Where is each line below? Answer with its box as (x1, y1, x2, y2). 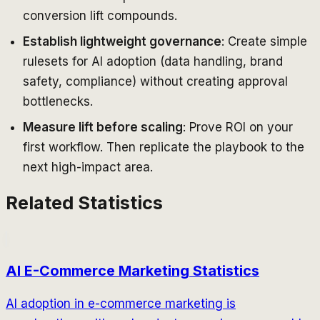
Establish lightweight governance (23, 34, 221, 49)
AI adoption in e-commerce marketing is (6, 296, 236, 311)
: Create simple (221, 34, 307, 49)
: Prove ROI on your (183, 119, 293, 134)
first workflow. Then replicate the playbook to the (23, 139, 304, 154)
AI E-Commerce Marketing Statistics (6, 261, 259, 279)
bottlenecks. (23, 94, 93, 109)
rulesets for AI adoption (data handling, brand (23, 54, 283, 69)
